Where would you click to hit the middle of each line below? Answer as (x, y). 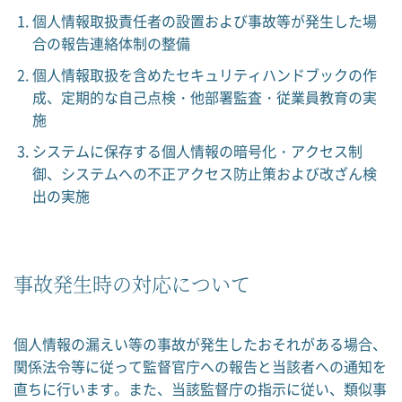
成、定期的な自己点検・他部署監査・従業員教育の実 (204, 97)
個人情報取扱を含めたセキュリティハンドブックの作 (204, 74)
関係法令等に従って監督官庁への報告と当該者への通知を (200, 366)
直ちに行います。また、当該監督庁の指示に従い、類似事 (200, 389)
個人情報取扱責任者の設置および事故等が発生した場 (204, 21)
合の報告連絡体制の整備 (111, 43)
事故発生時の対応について (132, 283)
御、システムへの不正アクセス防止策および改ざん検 (204, 173)
